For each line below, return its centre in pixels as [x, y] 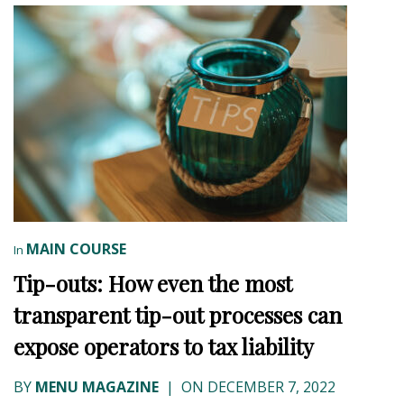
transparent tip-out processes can [178, 314]
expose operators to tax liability [164, 346]
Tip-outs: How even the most [153, 283]
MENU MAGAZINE [97, 386]
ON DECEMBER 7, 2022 [257, 386]
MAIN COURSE [76, 248]
